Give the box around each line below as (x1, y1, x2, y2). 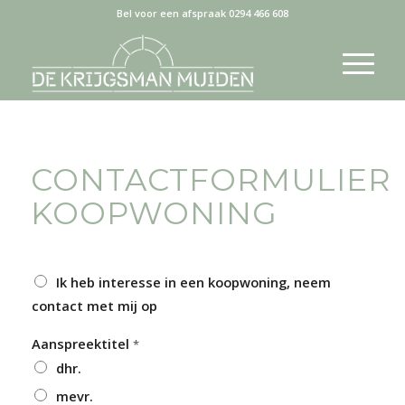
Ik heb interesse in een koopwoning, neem (55, 273, 331, 291)
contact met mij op (31, 297, 157, 315)
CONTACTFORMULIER (30, 161, 391, 199)
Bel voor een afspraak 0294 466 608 (116, 6, 288, 20)
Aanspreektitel (31, 334, 133, 353)
